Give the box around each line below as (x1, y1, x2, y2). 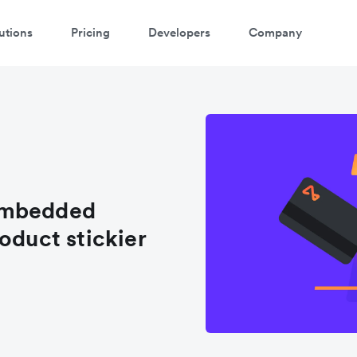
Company (249, 24, 302, 40)
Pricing (71, 24, 110, 40)
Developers (148, 24, 210, 40)
